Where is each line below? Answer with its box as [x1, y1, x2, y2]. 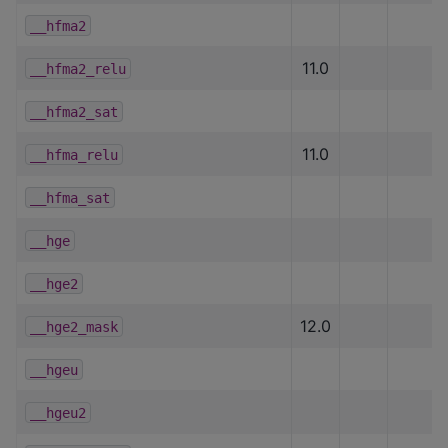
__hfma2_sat [30, 103, 118, 120]
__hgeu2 [30, 404, 86, 421]
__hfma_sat [30, 189, 110, 206]
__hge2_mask [30, 318, 118, 335]
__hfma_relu [30, 146, 118, 163]
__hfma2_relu [30, 60, 126, 77]
